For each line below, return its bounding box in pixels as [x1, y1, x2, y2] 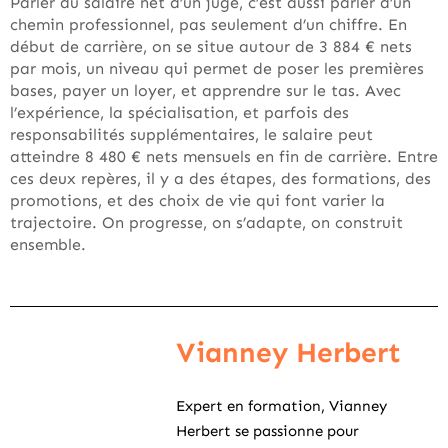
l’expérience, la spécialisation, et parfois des [10, 103, 349, 122]
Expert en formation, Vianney [176, 397, 387, 415]
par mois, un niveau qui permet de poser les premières [10, 59, 424, 78]
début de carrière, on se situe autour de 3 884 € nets [10, 37, 412, 56]
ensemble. [10, 235, 86, 254]
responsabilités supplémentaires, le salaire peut [10, 125, 373, 144]
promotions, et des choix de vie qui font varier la [10, 191, 385, 210]
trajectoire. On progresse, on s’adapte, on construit [10, 213, 403, 232]
